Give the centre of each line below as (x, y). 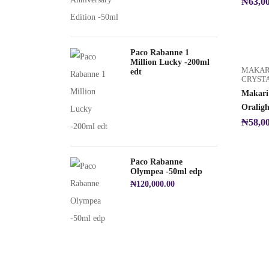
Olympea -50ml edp (166, 171)
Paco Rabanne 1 (160, 53)
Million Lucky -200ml (170, 62)
